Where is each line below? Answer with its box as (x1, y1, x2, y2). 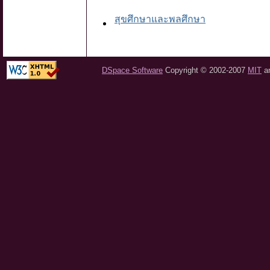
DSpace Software (102, 66, 163, 75)
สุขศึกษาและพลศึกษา (115, 14, 206, 25)
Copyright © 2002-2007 (163, 66, 248, 75)
